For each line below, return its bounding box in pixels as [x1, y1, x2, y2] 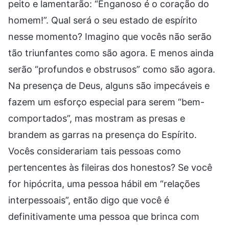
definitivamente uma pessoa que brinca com [8, 211, 199, 222]
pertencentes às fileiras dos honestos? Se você [8, 162, 212, 173]
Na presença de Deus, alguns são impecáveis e [8, 80, 210, 91]
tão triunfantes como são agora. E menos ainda [8, 47, 214, 58]
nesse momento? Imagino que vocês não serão [8, 31, 212, 42]
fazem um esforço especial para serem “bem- [8, 96, 204, 107]
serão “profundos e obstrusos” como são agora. [8, 63, 215, 75]
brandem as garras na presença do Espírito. [8, 129, 197, 140]
